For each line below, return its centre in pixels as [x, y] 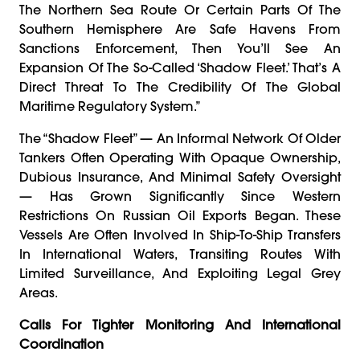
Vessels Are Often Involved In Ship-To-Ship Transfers [180, 234]
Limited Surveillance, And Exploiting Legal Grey [180, 273]
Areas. [39, 292]
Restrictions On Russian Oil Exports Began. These [180, 215]
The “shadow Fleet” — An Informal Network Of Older [180, 138]
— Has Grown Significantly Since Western [180, 196]
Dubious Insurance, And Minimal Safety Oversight [180, 176]
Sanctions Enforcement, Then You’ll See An [180, 48]
